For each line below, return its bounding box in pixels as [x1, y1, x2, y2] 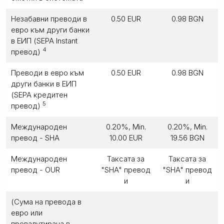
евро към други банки [11, 24, 89, 34]
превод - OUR [11, 164, 60, 174]
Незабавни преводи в [11, 13, 87, 23]
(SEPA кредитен [11, 89, 67, 99]
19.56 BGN [170, 132, 204, 142]
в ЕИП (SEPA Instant [11, 35, 77, 45]
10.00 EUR [109, 132, 142, 142]
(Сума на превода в [11, 196, 81, 206]
